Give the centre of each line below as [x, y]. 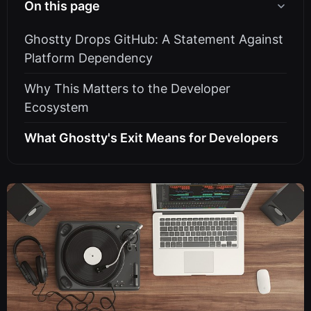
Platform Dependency [89, 58]
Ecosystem [57, 107]
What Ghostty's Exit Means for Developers [151, 138]
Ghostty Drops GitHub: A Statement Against [154, 39]
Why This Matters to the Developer [127, 89]
